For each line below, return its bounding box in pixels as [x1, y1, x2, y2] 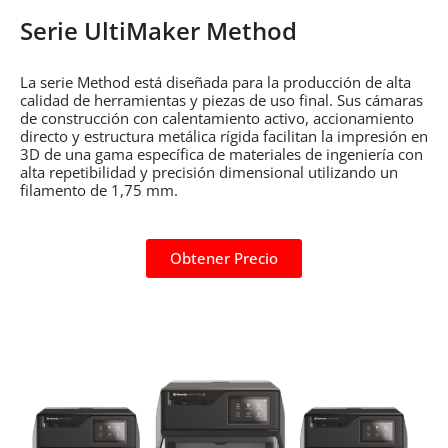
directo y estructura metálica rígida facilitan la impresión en [20, 126, 428, 146]
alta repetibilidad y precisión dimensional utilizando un [20, 162, 398, 182]
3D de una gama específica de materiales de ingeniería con [20, 144, 423, 164]
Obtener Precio [170, 248, 278, 268]
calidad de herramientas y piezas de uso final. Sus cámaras [20, 90, 423, 110]
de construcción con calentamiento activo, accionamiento [20, 108, 414, 128]
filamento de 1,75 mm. [20, 180, 178, 200]
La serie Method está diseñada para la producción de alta [20, 72, 411, 92]
